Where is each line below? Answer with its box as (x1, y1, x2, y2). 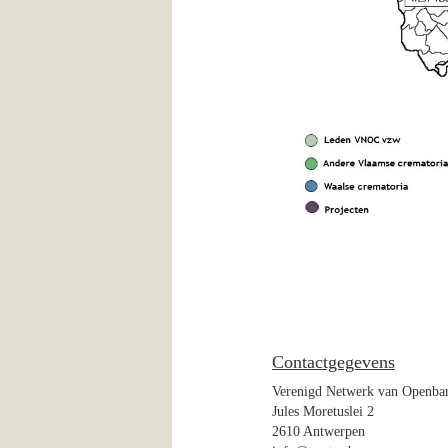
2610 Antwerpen (272, 424, 365, 440)
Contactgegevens (272, 352, 395, 373)
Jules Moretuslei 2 (272, 404, 374, 420)
